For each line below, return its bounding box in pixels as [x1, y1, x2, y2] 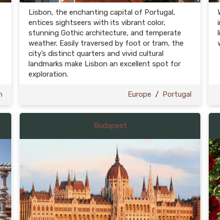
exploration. [28, 70, 68, 79]
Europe [128, 90, 151, 99]
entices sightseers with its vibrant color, [28, 18, 165, 27]
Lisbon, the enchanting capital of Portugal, [28, 8, 175, 17]
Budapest [93, 121, 127, 130]
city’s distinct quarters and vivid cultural [28, 49, 164, 58]
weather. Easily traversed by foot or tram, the [28, 39, 184, 48]
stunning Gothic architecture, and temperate [28, 28, 181, 37]
